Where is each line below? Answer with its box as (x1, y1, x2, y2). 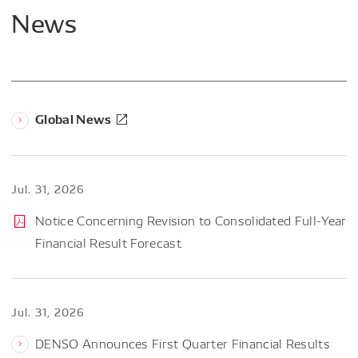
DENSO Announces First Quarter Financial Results (35, 334, 331, 352)
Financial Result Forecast (35, 233, 182, 251)
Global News (35, 108, 112, 127)
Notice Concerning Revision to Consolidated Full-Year (35, 211, 347, 229)
